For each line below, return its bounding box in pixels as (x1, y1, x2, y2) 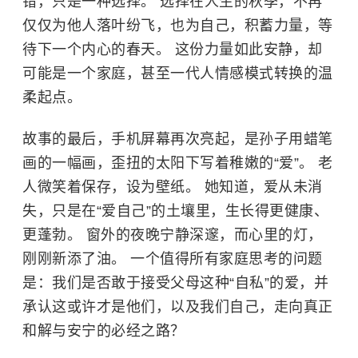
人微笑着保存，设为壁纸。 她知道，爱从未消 (22, 178, 323, 195)
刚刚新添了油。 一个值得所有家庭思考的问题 (22, 250, 323, 267)
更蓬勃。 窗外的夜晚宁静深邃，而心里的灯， (22, 226, 323, 243)
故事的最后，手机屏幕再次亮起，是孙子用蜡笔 (22, 130, 333, 147)
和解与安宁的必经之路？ (22, 322, 185, 339)
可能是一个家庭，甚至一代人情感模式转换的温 (22, 65, 333, 82)
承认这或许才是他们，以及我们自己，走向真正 (22, 298, 333, 315)
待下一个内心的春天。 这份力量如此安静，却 (22, 41, 323, 58)
